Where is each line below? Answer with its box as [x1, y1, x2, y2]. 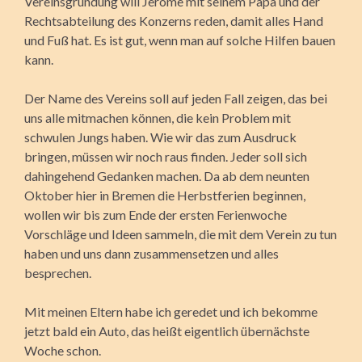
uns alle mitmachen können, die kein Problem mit [24, 109, 291, 125]
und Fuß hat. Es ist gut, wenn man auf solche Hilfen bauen [24, 32, 335, 48]
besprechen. [24, 264, 91, 280]
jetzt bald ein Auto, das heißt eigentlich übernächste [24, 322, 309, 339]
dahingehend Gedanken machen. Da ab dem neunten [24, 167, 309, 183]
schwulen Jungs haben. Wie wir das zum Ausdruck [24, 128, 297, 145]
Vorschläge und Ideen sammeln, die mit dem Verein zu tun [24, 225, 337, 242]
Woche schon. [24, 342, 101, 358]
